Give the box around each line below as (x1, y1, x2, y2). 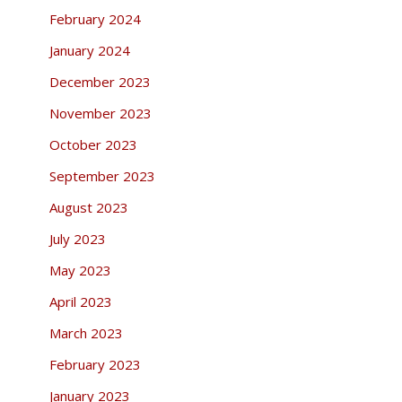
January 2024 (48, 40, 130, 59)
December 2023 (48, 72, 151, 91)
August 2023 (48, 197, 128, 216)
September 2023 (48, 166, 155, 185)
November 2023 (48, 103, 152, 122)
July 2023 (48, 229, 106, 248)
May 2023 (48, 260, 111, 279)
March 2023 (48, 323, 123, 342)
